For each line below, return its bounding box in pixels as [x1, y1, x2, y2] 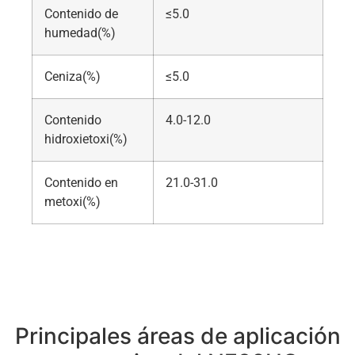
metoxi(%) [44, 194, 101, 209]
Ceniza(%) [44, 69, 101, 84]
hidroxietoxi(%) [44, 132, 128, 147]
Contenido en [44, 175, 118, 190]
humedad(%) [44, 25, 116, 40]
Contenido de [44, 6, 118, 21]
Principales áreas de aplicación [14, 323, 341, 349]
